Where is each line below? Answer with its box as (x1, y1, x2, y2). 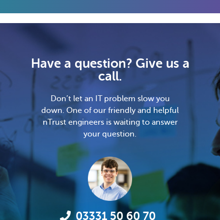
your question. (83, 129, 137, 138)
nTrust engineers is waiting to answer (42, 117, 178, 127)
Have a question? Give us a (30, 56, 190, 71)
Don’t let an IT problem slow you (50, 94, 170, 103)
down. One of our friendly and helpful (41, 106, 179, 115)
